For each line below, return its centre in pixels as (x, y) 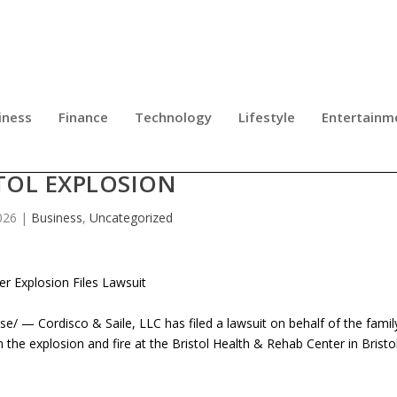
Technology (173, 117)
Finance (83, 117)
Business (56, 218)
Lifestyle (267, 117)
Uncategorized (131, 218)
